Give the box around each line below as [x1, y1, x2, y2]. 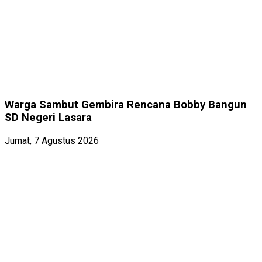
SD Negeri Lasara [5, 111, 92, 125]
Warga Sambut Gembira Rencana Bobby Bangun [5, 98, 247, 112]
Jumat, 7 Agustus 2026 [5, 135, 99, 146]
